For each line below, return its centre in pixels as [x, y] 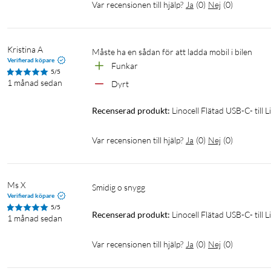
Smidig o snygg [121, 188]
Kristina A [25, 50]
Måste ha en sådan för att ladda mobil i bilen [176, 52]
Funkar [126, 66]
